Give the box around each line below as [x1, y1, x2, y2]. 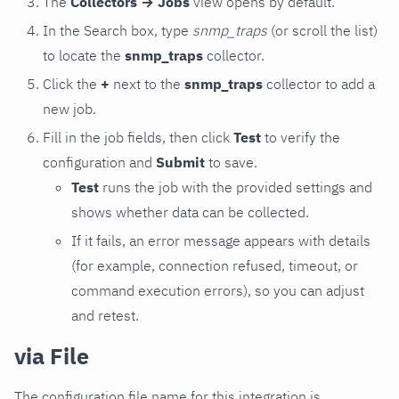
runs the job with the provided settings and [99, 177, 372, 196]
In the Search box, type [43, 20, 192, 39]
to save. [205, 152, 257, 171]
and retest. [71, 305, 139, 324]
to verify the [261, 127, 340, 146]
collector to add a [263, 74, 375, 93]
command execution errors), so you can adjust [71, 281, 364, 299]
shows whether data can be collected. [71, 202, 309, 221]
